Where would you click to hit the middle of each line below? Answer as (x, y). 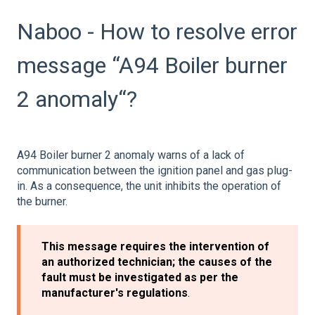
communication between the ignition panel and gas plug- (155, 170)
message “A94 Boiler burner (152, 65)
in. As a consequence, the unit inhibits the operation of (149, 186)
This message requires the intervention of (155, 247)
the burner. (42, 201)
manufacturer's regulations (115, 293)
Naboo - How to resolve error (157, 31)
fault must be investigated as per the (140, 278)
